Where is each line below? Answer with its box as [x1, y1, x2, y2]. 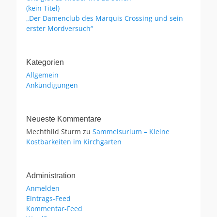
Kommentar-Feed [26, 204, 82, 213]
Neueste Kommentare [26, 115, 101, 123]
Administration [26, 171, 76, 180]
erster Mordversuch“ [26, 24, 93, 33]
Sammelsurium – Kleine [93, 127, 170, 136]
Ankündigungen [26, 80, 78, 90]
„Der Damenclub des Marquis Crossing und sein [26, 14, 183, 23]
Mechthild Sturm [26, 127, 81, 136]
